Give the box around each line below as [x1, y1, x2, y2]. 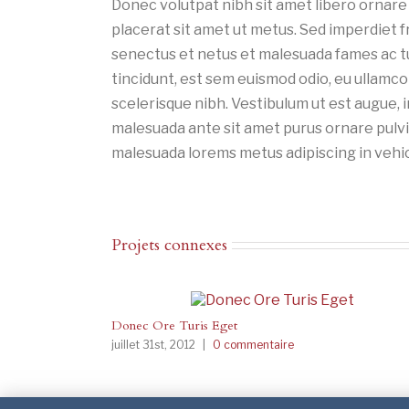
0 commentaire [213, 337, 294, 351]
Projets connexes [111, 233, 227, 257]
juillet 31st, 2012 [111, 337, 195, 351]
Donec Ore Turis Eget [111, 317, 237, 335]
